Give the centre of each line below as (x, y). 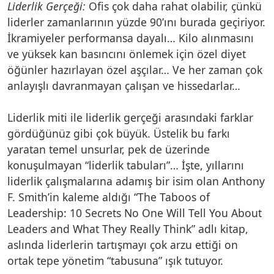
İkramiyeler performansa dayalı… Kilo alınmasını (131, 38)
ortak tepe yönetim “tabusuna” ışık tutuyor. (115, 260)
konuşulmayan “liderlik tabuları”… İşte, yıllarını (126, 165)
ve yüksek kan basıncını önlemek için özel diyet (127, 54)
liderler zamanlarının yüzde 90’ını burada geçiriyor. (136, 22)
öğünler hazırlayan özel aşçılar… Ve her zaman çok (135, 69)
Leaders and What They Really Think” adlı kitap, (128, 228)
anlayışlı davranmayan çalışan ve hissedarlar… (124, 85)
